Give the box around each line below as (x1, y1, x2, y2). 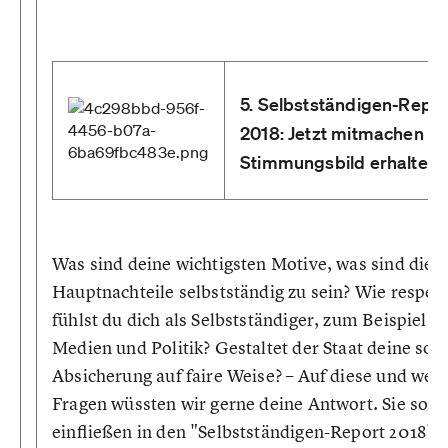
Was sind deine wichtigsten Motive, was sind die (52, 252, 434, 275)
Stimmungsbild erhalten (240, 151, 438, 173)
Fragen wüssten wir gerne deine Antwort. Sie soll (52, 392, 439, 415)
